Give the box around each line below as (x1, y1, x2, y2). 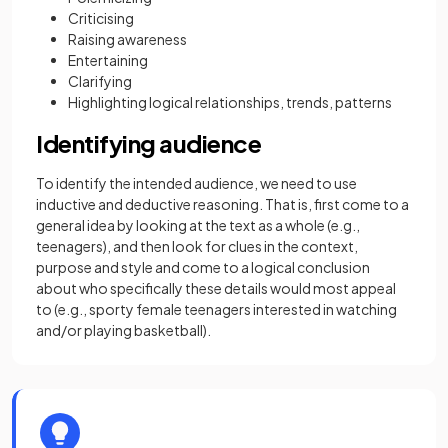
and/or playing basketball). (36, 321, 211, 339)
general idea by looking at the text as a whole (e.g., (36, 216, 360, 234)
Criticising (68, 9, 134, 27)
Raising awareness (68, 30, 187, 48)
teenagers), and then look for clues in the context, (36, 237, 358, 255)
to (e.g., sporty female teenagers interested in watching (36, 300, 397, 318)
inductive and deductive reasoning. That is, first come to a (36, 195, 409, 213)
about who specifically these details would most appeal (36, 279, 396, 297)
